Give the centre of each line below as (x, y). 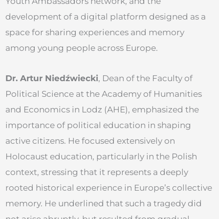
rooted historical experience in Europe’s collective (109, 187)
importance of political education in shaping (98, 125)
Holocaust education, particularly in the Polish (101, 156)
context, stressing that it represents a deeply (97, 172)
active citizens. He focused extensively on (90, 141)
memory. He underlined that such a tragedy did (104, 203)
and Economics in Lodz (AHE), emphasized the (102, 109)
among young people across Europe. (82, 48)
